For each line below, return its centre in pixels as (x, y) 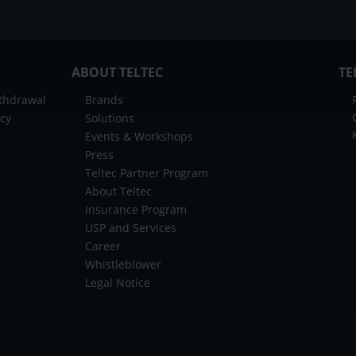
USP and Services (130, 227)
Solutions (109, 118)
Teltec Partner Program (146, 172)
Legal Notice (117, 282)
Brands (104, 99)
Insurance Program (135, 209)
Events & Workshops (139, 136)
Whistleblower (123, 264)
